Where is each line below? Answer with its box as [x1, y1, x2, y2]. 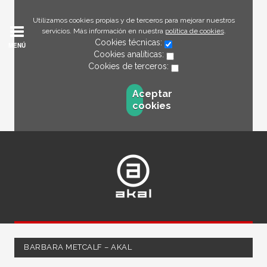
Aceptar [132, 88, 172, 100]
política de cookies [164, 27, 224, 35]
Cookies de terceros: [88, 61, 171, 71]
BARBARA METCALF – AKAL [24, 243, 132, 252]
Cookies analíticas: [93, 49, 166, 59]
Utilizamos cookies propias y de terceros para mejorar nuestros [32, 16, 235, 24]
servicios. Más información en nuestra [41, 27, 165, 35]
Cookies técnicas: [95, 38, 164, 47]
